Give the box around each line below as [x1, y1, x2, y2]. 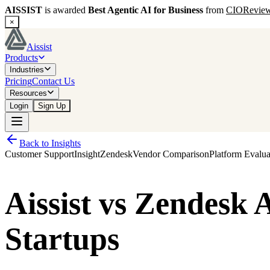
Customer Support [5, 149, 74, 159]
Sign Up [38, 101, 66, 110]
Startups [5, 222, 119, 257]
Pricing [5, 76, 32, 86]
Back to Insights [19, 138, 81, 148]
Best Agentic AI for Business [88, 5, 203, 15]
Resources [10, 89, 47, 98]
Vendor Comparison [133, 149, 209, 159]
